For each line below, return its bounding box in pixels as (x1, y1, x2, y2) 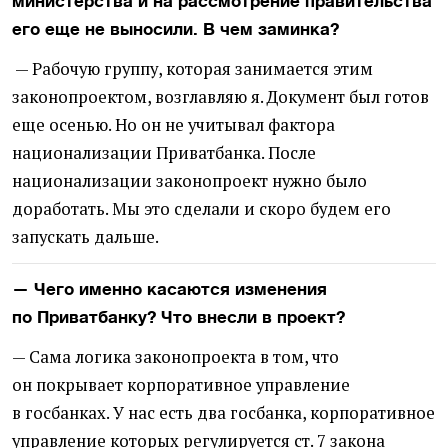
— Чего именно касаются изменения (12, 279, 327, 300)
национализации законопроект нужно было (12, 170, 367, 193)
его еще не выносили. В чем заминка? (12, 19, 339, 40)
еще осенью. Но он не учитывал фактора (12, 114, 335, 137)
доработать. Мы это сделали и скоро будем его (12, 198, 391, 221)
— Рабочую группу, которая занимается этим (12, 58, 373, 81)
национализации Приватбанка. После (12, 142, 316, 165)
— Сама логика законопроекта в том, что (12, 346, 339, 369)
